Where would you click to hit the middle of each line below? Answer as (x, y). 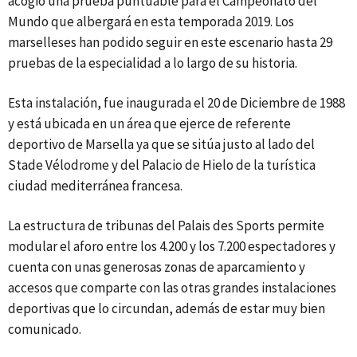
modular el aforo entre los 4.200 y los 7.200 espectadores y (172, 246)
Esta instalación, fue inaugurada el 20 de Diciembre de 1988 (177, 103)
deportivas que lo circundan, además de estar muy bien (167, 308)
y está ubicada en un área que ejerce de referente (149, 124)
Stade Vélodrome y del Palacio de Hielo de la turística (162, 165)
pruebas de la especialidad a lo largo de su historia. (155, 63)
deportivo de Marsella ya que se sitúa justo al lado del (161, 144)
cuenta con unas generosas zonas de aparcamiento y (157, 267)
